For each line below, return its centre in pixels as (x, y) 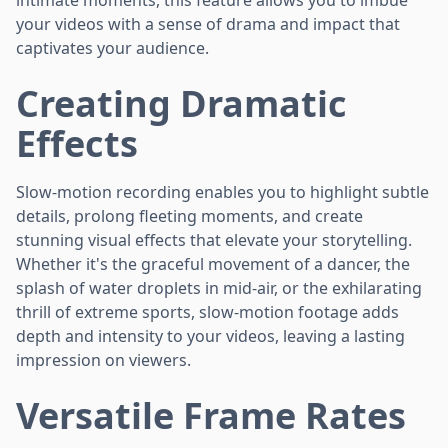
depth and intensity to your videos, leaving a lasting (210, 335)
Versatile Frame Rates (211, 415)
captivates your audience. (112, 47)
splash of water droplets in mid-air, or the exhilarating (219, 287)
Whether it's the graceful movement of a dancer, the (213, 263)
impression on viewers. (103, 359)
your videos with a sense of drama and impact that (208, 23)
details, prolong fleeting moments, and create (189, 215)
